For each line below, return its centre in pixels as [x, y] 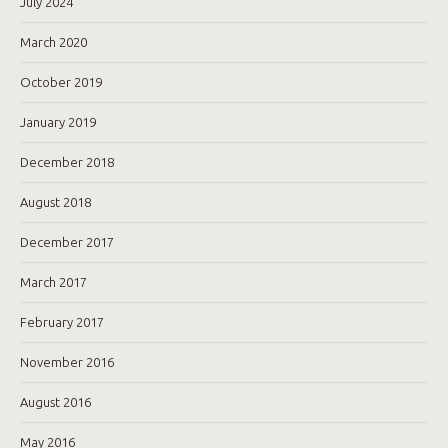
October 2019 [61, 82]
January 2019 [58, 122]
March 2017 [53, 282]
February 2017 [62, 322]
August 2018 [55, 202]
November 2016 [67, 362]
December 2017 [67, 242]
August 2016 [55, 402]
